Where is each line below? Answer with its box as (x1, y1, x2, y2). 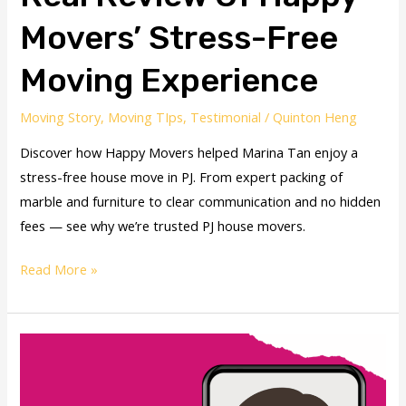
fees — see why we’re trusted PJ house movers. (20, 216, 306, 235)
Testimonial (190, 107, 262, 126)
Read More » (20, 260, 99, 279)
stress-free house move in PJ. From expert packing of (20, 167, 343, 186)
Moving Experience (20, 60, 319, 100)
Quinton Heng (273, 107, 358, 126)
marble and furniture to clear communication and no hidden (20, 191, 382, 210)
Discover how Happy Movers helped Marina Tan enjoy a (20, 142, 359, 161)
